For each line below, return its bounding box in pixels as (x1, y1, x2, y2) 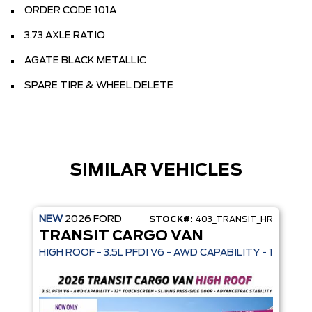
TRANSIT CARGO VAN (39, 228, 203, 243)
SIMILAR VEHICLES (70, 162, 242, 179)
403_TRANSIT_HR (193, 214, 273, 224)
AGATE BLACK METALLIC (24, 55, 146, 65)
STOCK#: (149, 214, 193, 224)
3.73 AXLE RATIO (24, 30, 105, 40)
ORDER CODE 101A (24, 5, 116, 15)
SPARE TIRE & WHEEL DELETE (24, 80, 173, 91)
